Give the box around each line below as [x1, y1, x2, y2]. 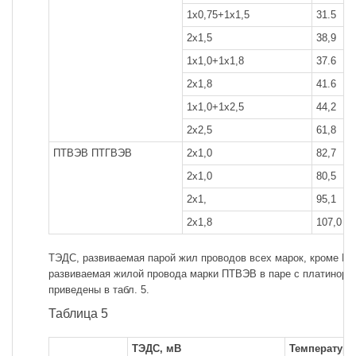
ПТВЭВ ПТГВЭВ [53, 147, 132, 160]
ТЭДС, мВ [132, 342, 181, 354]
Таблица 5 [48, 306, 108, 321]
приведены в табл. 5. [48, 284, 149, 296]
